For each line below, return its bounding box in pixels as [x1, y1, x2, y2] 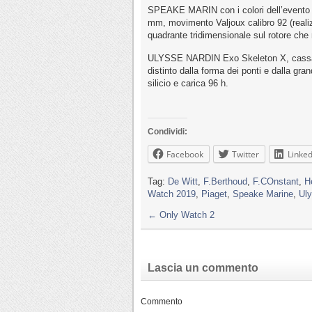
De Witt [168, 176, 198, 187]
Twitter [232, 148, 259, 161]
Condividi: [148, 127, 187, 137]
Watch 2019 [148, 189, 196, 200]
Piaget [201, 189, 227, 200]
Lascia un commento [148, 262, 258, 274]
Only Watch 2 [157, 210, 214, 221]
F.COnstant [253, 176, 299, 187]
